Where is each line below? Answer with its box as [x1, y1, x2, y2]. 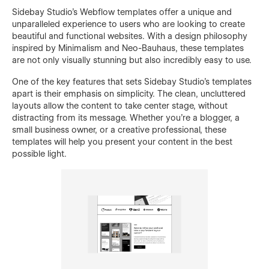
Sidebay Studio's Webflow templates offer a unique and [12, 7, 232, 17]
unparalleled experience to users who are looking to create [12, 19, 245, 29]
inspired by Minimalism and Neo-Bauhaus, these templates [12, 43, 244, 53]
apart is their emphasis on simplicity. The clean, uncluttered [12, 88, 246, 98]
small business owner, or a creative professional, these [12, 124, 226, 134]
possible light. [12, 148, 67, 159]
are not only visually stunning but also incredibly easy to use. [12, 55, 252, 65]
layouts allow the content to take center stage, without [12, 100, 228, 110]
